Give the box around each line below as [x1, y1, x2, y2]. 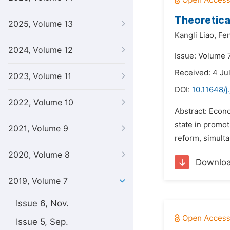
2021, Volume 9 [8, 124, 68, 133]
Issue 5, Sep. [16, 217, 68, 227]
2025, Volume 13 [8, 19, 73, 29]
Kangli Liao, [175, 31, 216, 40]
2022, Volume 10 [8, 98, 73, 107]
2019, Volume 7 [8, 176, 68, 186]
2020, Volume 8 [8, 150, 70, 160]
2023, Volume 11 [8, 71, 71, 81]
